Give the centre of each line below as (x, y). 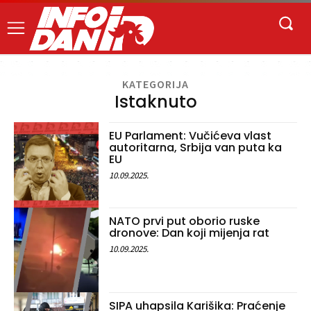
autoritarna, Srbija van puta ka (196, 148)
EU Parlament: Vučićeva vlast (191, 136)
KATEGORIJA (155, 84)
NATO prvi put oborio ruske (185, 221)
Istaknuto (155, 102)
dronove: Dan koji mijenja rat (190, 233)
